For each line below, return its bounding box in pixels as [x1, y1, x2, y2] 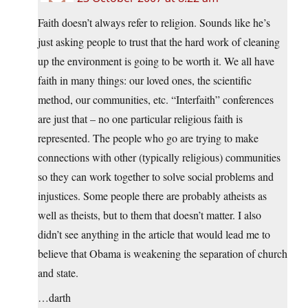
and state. [38, 265, 78, 280]
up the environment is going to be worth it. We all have [38, 54, 274, 69]
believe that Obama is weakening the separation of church [38, 246, 287, 261]
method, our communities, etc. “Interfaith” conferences [38, 92, 274, 107]
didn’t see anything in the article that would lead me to [38, 227, 270, 242]
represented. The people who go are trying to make [38, 131, 258, 146]
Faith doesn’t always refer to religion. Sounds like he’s [38, 15, 270, 30]
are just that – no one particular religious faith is [38, 111, 243, 126]
